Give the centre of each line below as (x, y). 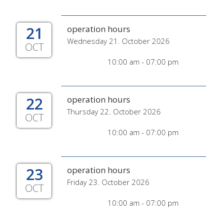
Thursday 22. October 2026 (114, 111)
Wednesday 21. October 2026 (118, 41)
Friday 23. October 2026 (108, 182)
